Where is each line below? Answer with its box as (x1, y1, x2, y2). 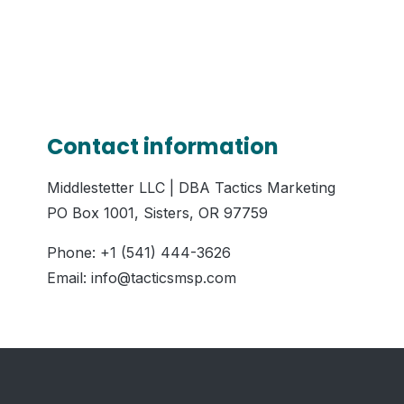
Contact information (47, 132, 279, 161)
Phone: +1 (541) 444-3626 (47, 243, 231, 262)
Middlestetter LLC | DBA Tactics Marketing (47, 179, 335, 197)
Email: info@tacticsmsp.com (47, 269, 236, 287)
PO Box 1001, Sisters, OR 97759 (47, 204, 268, 222)
